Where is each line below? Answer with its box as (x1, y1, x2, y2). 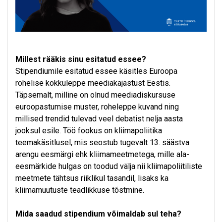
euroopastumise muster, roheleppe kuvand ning (15, 102, 179, 112)
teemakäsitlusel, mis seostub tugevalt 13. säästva (15, 138, 189, 148)
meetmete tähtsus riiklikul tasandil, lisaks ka (15, 173, 168, 183)
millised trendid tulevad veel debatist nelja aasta (15, 114, 183, 124)
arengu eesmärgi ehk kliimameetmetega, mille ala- (15, 150, 189, 160)
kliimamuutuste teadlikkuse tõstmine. (15, 185, 144, 195)
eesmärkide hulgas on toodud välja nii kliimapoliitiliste (15, 162, 202, 171)
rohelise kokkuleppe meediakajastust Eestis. (15, 78, 170, 88)
